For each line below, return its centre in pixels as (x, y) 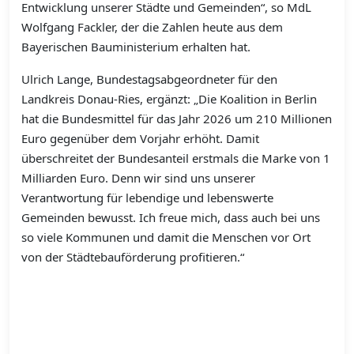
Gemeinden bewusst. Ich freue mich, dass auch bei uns (171, 218)
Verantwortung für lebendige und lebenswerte (147, 198)
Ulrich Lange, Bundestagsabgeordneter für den (149, 79)
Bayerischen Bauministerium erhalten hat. (137, 47)
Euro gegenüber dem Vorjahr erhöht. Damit (140, 139)
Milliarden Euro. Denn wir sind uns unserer (138, 178)
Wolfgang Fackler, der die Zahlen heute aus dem (152, 27)
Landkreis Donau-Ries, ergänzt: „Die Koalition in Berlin (169, 99)
